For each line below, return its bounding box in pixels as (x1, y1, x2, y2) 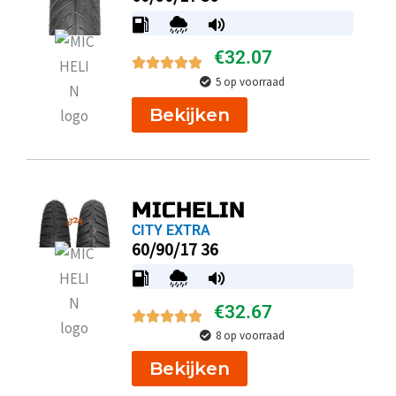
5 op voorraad (216, 73, 286, 89)
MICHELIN (131, 197, 245, 225)
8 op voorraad (216, 328, 286, 344)
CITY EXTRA (131, 222, 210, 240)
